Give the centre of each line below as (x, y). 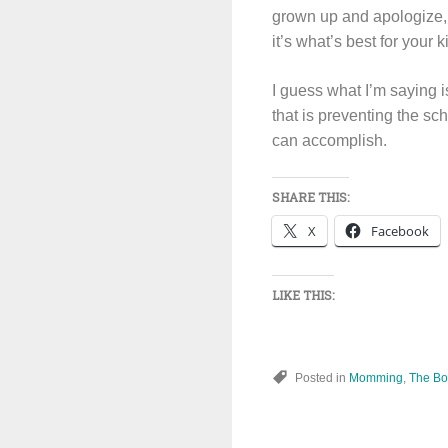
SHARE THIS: (310, 197)
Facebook (400, 231)
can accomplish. (329, 140)
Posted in (322, 378)
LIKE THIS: (303, 295)
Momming (376, 378)
